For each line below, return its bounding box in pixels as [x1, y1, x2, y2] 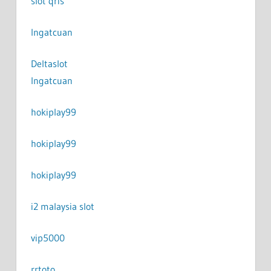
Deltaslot [30, 57, 68, 70]
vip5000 [30, 231, 65, 244]
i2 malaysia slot [30, 200, 94, 212]
